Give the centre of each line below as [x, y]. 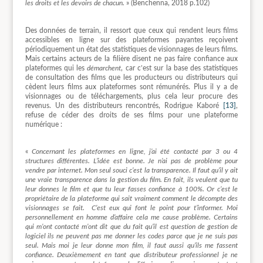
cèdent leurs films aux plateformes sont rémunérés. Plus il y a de [131, 87]
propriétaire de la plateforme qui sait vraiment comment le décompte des [131, 199]
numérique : [43, 124]
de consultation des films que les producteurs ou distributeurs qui [131, 77]
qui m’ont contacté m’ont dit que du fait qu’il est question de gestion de [131, 227]
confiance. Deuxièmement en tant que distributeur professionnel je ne [131, 255]
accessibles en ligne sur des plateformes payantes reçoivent [131, 40]
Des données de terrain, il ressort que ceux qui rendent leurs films [131, 30]
